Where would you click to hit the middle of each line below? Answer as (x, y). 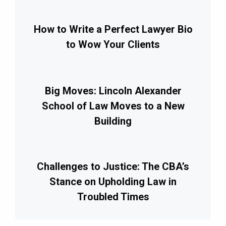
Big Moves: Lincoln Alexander (113, 91)
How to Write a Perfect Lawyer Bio (113, 30)
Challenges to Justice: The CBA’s (113, 167)
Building (113, 121)
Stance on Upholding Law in (113, 182)
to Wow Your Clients (113, 45)
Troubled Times (113, 197)
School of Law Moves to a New (113, 106)
